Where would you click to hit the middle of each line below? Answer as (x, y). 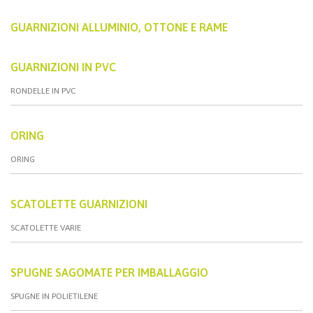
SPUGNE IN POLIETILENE (54, 296)
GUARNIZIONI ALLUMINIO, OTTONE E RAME (119, 27)
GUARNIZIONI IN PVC (63, 67)
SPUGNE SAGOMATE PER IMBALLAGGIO (109, 272)
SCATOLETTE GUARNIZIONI (79, 204)
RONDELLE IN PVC (43, 90)
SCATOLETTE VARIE (46, 227)
